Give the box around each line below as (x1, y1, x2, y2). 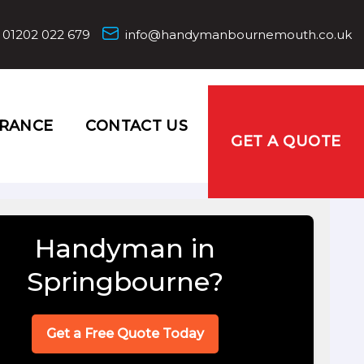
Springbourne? (27, 266, 223, 297)
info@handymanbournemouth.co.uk (125, 27, 352, 42)
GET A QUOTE (231, 132, 341, 150)
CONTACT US (85, 117, 188, 135)
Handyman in (35, 232, 215, 264)
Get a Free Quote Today (46, 326, 204, 341)
